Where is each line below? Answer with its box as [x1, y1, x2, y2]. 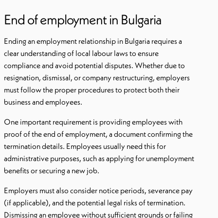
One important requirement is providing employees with [4, 117, 182, 127]
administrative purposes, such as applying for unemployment [4, 153, 194, 163]
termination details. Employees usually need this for [4, 141, 166, 151]
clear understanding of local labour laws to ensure [4, 48, 159, 58]
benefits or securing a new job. [4, 165, 99, 175]
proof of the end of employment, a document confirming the [4, 129, 193, 139]
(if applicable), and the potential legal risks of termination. [4, 198, 185, 207]
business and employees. [4, 97, 82, 107]
